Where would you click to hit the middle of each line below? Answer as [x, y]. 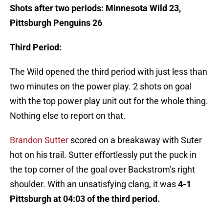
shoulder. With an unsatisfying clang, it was [94, 184]
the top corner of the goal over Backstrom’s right [102, 170]
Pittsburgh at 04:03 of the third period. [86, 199]
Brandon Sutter [39, 140]
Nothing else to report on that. [68, 116]
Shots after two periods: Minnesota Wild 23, [95, 8]
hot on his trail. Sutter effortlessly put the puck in [103, 155]
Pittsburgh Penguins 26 [56, 23]
